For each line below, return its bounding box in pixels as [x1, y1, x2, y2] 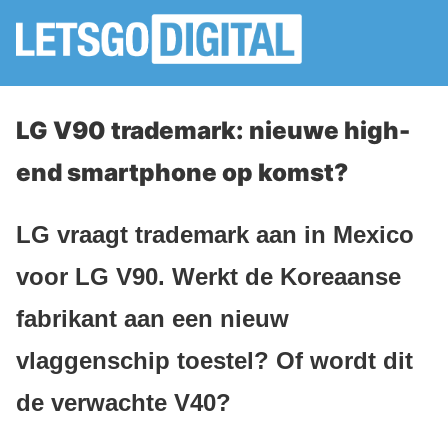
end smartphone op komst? [16, 158, 348, 187]
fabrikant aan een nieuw [16, 304, 289, 332]
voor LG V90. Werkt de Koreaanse [16, 262, 401, 290]
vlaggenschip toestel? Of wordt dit [16, 346, 413, 374]
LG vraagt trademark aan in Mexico [16, 220, 414, 248]
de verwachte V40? [16, 388, 231, 416]
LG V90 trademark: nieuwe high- [16, 116, 410, 145]
